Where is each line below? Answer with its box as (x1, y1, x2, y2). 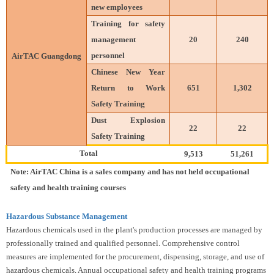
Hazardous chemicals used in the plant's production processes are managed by (6, 224, 262, 234)
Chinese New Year (91, 67, 165, 76)
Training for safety (91, 18, 165, 28)
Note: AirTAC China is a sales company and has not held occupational (10, 166, 250, 176)
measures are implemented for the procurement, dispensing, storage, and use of (6, 251, 264, 261)
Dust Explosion (91, 115, 165, 125)
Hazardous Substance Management (6, 211, 127, 221)
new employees (91, 2, 143, 12)
